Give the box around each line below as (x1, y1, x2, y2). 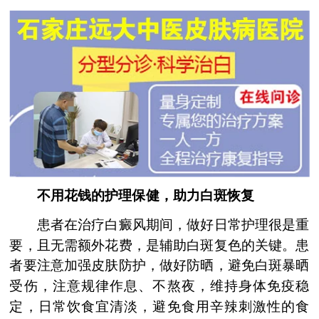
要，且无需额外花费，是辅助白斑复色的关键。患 (9, 237, 310, 253)
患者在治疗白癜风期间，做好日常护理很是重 (9, 216, 310, 233)
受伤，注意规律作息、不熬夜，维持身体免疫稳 (9, 278, 310, 294)
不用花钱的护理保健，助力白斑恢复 (9, 188, 255, 204)
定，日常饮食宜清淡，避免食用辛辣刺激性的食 (9, 298, 310, 314)
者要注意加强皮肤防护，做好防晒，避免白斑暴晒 (9, 258, 310, 273)
